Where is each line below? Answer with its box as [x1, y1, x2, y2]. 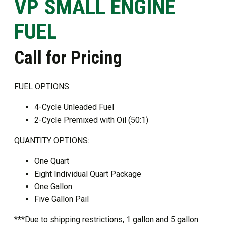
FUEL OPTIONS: [14, 82, 71, 91]
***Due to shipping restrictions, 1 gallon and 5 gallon [14, 215, 198, 224]
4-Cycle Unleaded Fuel [34, 102, 114, 112]
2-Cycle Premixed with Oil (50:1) [34, 115, 148, 125]
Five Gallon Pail [34, 194, 89, 204]
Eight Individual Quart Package [34, 169, 141, 179]
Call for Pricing [14, 47, 122, 68]
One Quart [34, 156, 69, 166]
